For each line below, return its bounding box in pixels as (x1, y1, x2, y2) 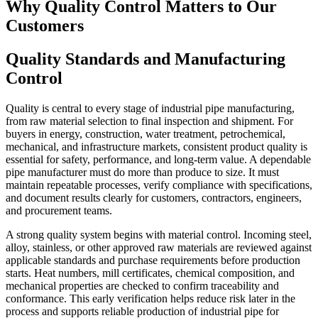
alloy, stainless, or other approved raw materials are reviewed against (6, 241, 312, 253)
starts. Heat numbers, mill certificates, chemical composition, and (6, 266, 295, 279)
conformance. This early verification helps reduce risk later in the (6, 292, 295, 305)
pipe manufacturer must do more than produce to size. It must (6, 165, 279, 178)
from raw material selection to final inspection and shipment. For (6, 114, 293, 127)
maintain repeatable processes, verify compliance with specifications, (6, 178, 312, 191)
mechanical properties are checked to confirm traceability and (6, 279, 279, 292)
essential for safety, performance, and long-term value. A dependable (6, 153, 311, 165)
